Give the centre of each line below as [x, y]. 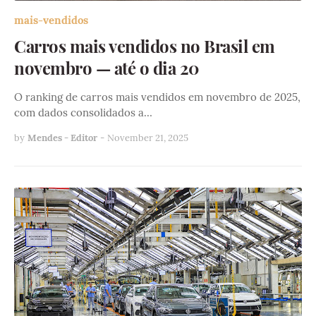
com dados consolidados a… [83, 112]
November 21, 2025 [148, 138]
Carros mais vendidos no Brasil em [145, 45]
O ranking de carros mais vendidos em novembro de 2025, [157, 97]
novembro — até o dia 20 [107, 67]
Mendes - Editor [62, 138]
